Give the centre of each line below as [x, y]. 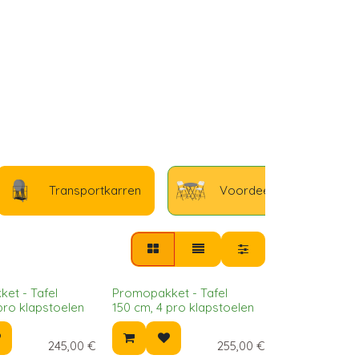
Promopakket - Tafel [169, 293]
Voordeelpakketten [274, 190]
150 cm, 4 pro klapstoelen [183, 307]
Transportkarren [95, 190]
